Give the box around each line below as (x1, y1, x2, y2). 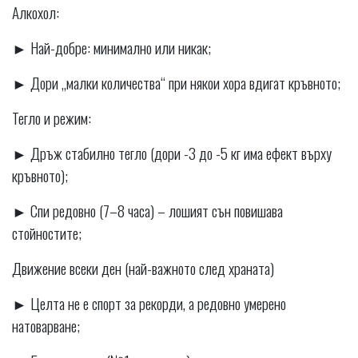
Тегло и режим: (12, 106, 91, 129)
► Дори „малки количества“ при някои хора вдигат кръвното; (12, 71, 340, 94)
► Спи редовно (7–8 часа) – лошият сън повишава (12, 199, 283, 222)
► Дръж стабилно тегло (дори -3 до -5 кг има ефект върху (12, 141, 332, 165)
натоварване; (12, 314, 80, 337)
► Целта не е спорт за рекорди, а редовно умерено (12, 292, 286, 315)
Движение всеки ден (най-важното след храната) (12, 257, 274, 280)
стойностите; (12, 221, 82, 245)
